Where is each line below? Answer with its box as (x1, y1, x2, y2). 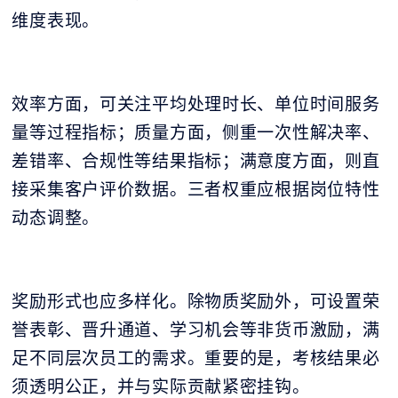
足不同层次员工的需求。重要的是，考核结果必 (12, 346, 380, 370)
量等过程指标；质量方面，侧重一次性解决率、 (12, 121, 380, 145)
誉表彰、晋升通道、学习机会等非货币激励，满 (12, 318, 380, 342)
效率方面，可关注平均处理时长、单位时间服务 (12, 92, 380, 116)
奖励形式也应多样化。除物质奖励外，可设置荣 (12, 290, 380, 314)
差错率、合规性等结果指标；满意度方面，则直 (12, 149, 380, 173)
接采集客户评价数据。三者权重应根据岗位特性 (12, 178, 380, 202)
